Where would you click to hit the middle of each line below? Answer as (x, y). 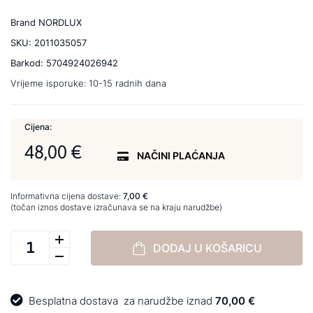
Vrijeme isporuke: (50, 83)
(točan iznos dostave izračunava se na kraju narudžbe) (116, 207)
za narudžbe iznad (167, 301)
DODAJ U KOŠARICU (207, 248)
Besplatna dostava (73, 301)
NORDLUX (60, 22)
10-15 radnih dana (128, 83)
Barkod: (28, 63)
